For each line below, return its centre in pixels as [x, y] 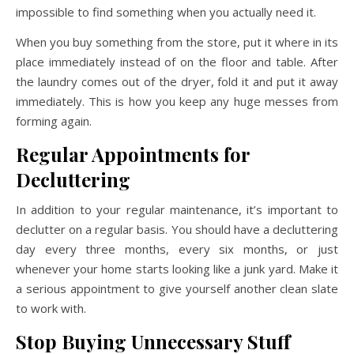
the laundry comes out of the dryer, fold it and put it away [177, 81]
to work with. [51, 308]
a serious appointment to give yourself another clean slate [177, 288]
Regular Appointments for [133, 154]
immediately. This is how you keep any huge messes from [177, 101]
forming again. [54, 121]
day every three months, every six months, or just [177, 249]
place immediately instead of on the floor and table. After [177, 62]
